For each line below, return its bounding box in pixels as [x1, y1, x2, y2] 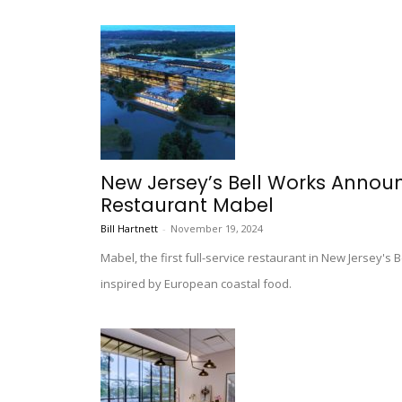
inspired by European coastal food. [100, 275, 292, 293]
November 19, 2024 [170, 222, 263, 236]
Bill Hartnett [100, 222, 158, 236]
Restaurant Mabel [100, 192, 274, 219]
